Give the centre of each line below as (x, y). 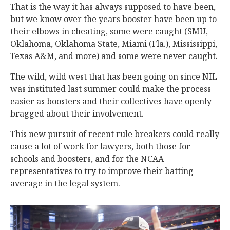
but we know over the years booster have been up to (113, 19)
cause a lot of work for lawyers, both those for (100, 146)
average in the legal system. (65, 183)
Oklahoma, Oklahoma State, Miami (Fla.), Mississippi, (114, 43)
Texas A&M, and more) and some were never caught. (114, 56)
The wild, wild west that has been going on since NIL (114, 76)
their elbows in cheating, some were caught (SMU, (109, 31)
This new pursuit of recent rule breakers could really (115, 134)
